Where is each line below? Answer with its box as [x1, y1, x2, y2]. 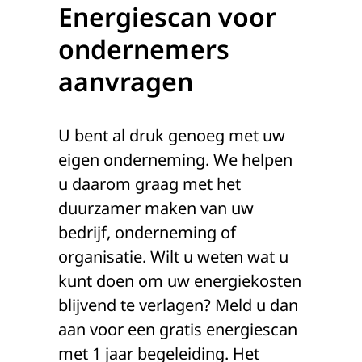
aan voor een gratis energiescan [58, 318, 297, 340]
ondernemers [58, 32, 229, 66]
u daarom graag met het [58, 173, 241, 195]
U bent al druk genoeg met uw [58, 124, 285, 146]
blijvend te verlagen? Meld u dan [58, 294, 298, 316]
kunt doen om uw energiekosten [58, 270, 301, 292]
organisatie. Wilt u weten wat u [58, 246, 288, 267]
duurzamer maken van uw [58, 197, 254, 219]
